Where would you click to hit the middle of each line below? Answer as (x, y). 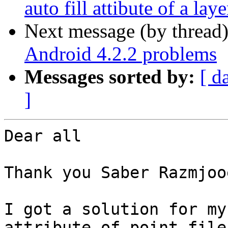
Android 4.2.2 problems (121, 54)
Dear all (43, 136)
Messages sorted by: (110, 77)
